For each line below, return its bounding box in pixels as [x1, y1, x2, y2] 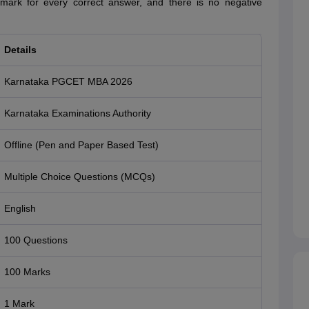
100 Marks [3, 266, 50, 278]
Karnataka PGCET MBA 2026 [3, 76, 132, 88]
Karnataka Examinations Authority [3, 108, 151, 119]
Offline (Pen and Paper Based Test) [3, 139, 159, 151]
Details [3, 44, 37, 56]
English [3, 203, 36, 215]
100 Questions [3, 235, 68, 246]
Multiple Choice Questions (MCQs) [3, 171, 155, 183]
